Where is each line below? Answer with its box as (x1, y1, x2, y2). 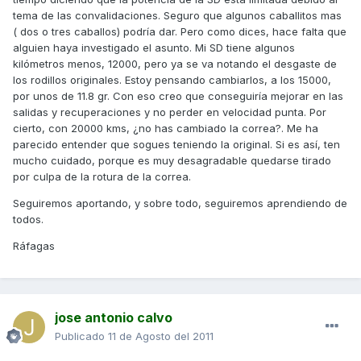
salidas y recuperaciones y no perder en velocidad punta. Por (13, 106, 326, 119)
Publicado (55, 330, 108, 343)
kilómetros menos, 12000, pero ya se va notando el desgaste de (13, 57, 337, 71)
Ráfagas (13, 239, 55, 253)
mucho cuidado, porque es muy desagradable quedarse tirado (13, 154, 331, 168)
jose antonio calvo (55, 309, 172, 326)
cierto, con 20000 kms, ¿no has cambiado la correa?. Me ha (13, 122, 318, 135)
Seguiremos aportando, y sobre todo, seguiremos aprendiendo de (13, 197, 347, 210)
